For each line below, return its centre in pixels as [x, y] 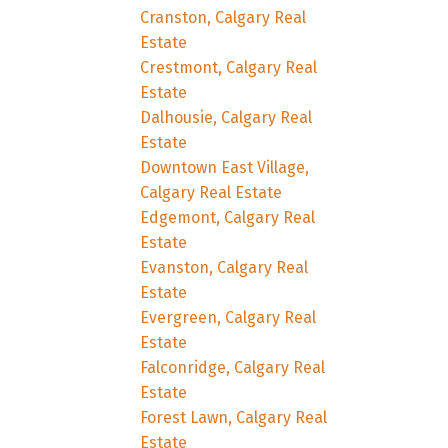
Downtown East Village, [225, 167]
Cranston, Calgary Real [223, 17]
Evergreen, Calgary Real [228, 317]
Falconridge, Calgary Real [233, 367]
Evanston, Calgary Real [224, 267]
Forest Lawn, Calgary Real [234, 417]
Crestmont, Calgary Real [229, 67]
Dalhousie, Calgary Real [226, 117]
